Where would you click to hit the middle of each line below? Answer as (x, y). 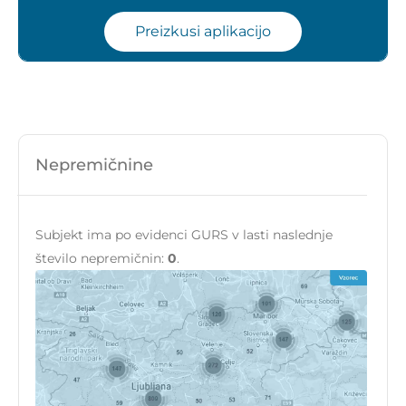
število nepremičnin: (101, 259)
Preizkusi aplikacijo (203, 32)
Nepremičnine (94, 165)
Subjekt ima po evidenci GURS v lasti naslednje (184, 235)
